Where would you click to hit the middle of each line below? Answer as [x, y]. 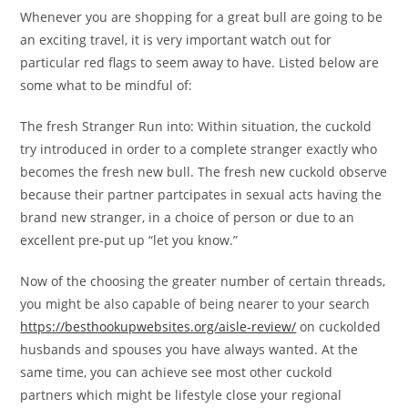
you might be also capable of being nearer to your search [195, 304]
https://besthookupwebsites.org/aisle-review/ [158, 326]
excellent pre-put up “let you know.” [129, 240]
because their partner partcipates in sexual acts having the [201, 194]
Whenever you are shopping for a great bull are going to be [202, 17]
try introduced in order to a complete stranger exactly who [199, 149]
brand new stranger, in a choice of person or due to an [188, 217]
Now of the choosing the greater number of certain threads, [203, 281]
